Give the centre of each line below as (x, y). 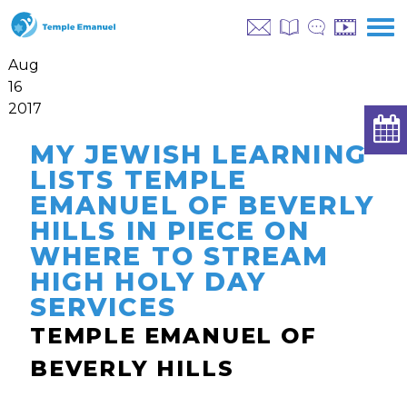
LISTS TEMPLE (139, 180)
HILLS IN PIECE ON (169, 231)
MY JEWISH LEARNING (198, 154)
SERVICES (103, 307)
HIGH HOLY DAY (148, 282)
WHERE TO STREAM (179, 256)
